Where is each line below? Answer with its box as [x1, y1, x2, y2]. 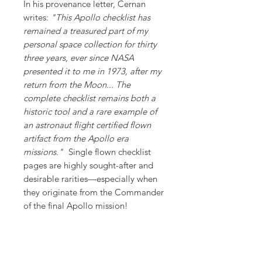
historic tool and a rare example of [23, 106, 157, 118]
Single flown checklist [68, 146, 151, 158]
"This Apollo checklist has [51, 12, 150, 23]
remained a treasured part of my [23, 25, 148, 37]
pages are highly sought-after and [23, 160, 153, 171]
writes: [23, 12, 51, 23]
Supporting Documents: [23, 227, 115, 239]
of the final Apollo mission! [23, 200, 128, 212]
